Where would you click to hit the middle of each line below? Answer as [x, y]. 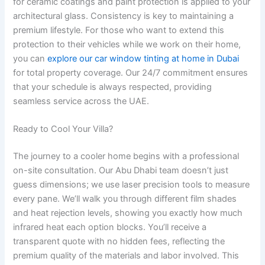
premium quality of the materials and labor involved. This [126, 256]
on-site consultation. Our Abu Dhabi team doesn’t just [121, 171]
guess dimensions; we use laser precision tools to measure [132, 185]
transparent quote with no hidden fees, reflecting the [119, 242]
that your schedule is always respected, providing [113, 87]
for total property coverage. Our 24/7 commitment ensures [131, 73]
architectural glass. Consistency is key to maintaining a [124, 16]
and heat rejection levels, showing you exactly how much [128, 213]
